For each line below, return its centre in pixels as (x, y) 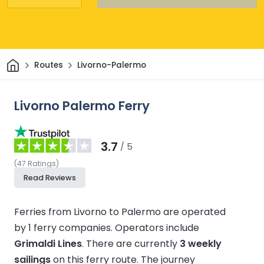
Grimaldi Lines (48, 243)
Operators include (157, 227)
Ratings (42, 163)
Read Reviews (50, 177)
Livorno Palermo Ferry (82, 105)
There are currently (133, 243)
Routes (48, 65)
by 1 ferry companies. (65, 227)
